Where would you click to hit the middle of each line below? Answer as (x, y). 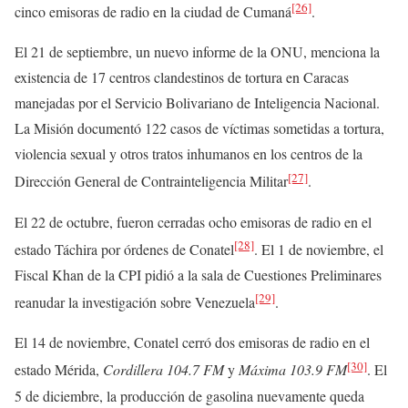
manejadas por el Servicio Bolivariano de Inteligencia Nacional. (197, 103)
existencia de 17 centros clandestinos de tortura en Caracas (182, 77)
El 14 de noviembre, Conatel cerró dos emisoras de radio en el (192, 342)
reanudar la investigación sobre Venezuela (135, 302)
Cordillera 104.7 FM (163, 370)
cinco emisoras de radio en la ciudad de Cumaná (153, 12)
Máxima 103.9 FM (293, 370)
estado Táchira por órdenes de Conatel (124, 249)
